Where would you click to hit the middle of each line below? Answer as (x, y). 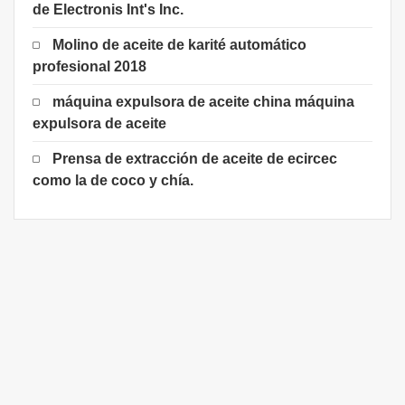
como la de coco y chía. (113, 180)
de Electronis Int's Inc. (108, 9)
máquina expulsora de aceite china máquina (203, 102)
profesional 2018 (89, 66)
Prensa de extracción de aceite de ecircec (195, 159)
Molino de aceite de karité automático (179, 45)
